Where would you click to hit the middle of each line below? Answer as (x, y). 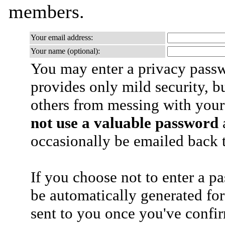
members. (46, 12)
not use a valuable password (125, 123)
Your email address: (62, 37)
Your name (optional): (65, 51)
